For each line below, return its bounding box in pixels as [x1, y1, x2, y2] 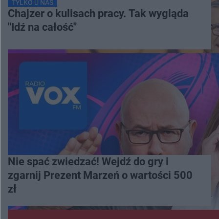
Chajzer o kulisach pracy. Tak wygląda [8, 7, 189, 20]
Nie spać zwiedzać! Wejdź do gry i [8, 155, 169, 168]
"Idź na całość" [8, 21, 77, 33]
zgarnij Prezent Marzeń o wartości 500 [8, 169, 193, 181]
